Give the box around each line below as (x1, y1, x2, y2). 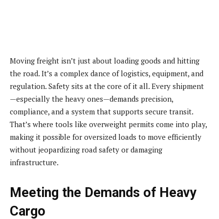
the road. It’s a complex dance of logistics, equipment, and (10, 68, 203, 78)
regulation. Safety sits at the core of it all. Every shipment (10, 81, 204, 91)
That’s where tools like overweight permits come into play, (10, 119, 207, 129)
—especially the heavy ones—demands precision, (10, 93, 173, 104)
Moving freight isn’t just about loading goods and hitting (10, 55, 199, 66)
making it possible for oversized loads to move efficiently (10, 131, 201, 142)
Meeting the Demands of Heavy (10, 184, 197, 200)
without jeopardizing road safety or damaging (10, 144, 162, 154)
